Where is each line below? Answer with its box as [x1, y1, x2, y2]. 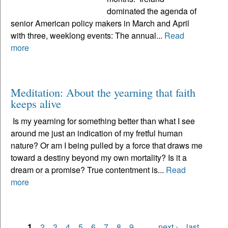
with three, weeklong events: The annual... [11, 29, 164, 41]
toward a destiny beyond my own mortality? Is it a [11, 151, 187, 163]
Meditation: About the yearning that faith [11, 84, 195, 100]
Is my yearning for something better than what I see [11, 115, 195, 127]
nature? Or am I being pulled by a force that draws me [11, 139, 203, 151]
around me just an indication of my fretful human [11, 127, 183, 139]
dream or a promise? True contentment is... [11, 163, 166, 176]
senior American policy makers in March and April [11, 17, 189, 29]
